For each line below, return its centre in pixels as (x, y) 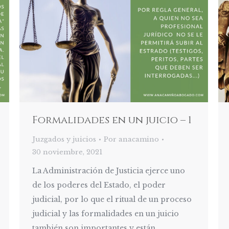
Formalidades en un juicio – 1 (112, 120)
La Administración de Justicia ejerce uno (109, 171)
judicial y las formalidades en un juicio (106, 214)
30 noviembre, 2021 (67, 152)
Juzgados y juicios (64, 140)
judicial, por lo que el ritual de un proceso (112, 200)
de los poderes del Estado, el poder (99, 185)
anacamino (139, 140)
